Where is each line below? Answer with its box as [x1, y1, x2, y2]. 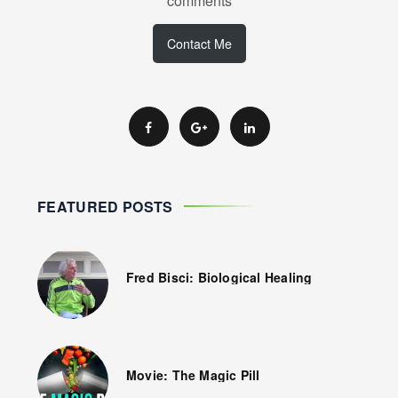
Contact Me [166, 34, 232, 52]
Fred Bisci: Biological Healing [126, 267, 313, 286]
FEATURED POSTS [37, 195, 173, 217]
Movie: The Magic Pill [126, 365, 260, 384]
